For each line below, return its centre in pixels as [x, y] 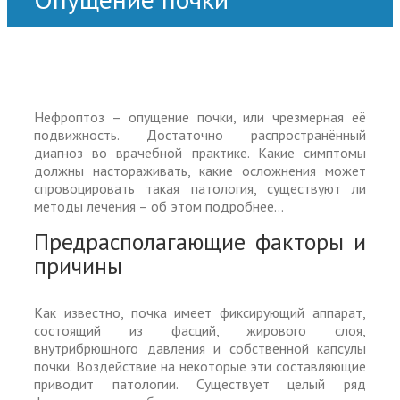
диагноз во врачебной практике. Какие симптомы [200, 153]
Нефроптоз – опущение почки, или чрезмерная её [200, 117]
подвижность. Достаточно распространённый [200, 135]
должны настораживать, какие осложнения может [200, 171]
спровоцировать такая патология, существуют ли [200, 188]
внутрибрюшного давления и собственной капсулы [200, 348]
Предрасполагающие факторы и [200, 242]
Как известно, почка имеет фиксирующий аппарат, [200, 312]
